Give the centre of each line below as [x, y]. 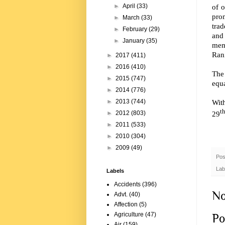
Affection [126, 205]
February [136, 29]
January [135, 41]
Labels [115, 171]
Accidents [127, 185]
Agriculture [129, 215]
